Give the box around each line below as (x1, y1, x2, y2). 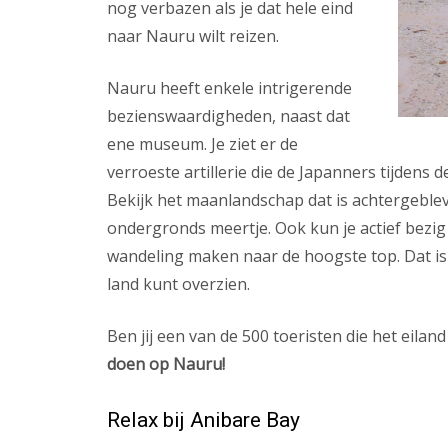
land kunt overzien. (107, 273, 250, 295)
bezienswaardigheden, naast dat (107, 105, 350, 127)
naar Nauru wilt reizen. (107, 25, 279, 47)
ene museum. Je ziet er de (107, 133, 298, 155)
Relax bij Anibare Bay (107, 408, 300, 432)
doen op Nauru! (107, 353, 225, 375)
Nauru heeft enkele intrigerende (107, 77, 352, 99)
